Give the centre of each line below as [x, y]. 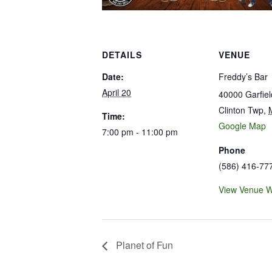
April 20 [117, 92]
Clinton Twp [241, 110]
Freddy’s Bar [243, 76]
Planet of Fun [143, 245]
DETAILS [122, 55]
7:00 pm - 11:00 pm [140, 132]
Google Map [242, 126]
